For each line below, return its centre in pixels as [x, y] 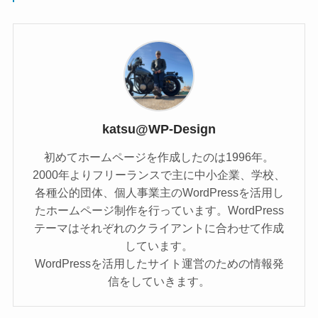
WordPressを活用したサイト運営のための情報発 [159, 263]
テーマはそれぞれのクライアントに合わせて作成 [159, 228]
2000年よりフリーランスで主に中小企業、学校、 [159, 175]
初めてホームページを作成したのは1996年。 [159, 157]
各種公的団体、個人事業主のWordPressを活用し [159, 192]
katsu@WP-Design [159, 129]
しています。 [159, 246]
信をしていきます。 [159, 281]
